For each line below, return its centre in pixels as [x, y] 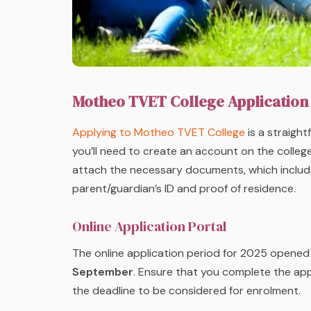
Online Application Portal [149, 227]
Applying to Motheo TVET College [159, 133]
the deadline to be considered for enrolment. [188, 291]
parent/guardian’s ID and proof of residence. [184, 189]
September [103, 272]
